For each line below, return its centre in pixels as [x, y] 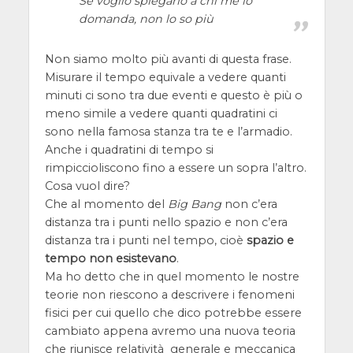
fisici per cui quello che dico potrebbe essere [173, 313]
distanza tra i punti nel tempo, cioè [145, 241]
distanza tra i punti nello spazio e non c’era [166, 223]
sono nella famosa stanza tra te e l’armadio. [168, 132]
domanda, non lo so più [146, 19]
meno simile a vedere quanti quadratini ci [161, 114]
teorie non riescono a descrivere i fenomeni [169, 295]
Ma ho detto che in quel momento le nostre [172, 277]
